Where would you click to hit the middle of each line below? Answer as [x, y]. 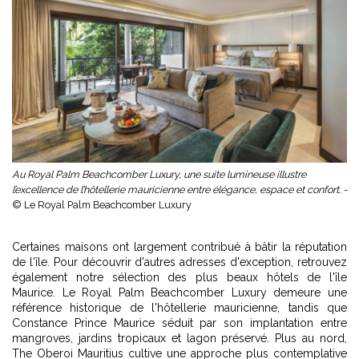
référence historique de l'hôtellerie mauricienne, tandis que [179, 307]
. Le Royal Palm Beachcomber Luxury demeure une [200, 292]
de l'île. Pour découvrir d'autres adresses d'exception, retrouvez [179, 262]
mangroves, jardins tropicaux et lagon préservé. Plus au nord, [179, 338]
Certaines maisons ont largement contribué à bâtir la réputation [179, 246]
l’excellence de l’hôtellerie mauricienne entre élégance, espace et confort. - [179, 189]
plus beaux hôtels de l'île [271, 277]
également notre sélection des [104, 277]
